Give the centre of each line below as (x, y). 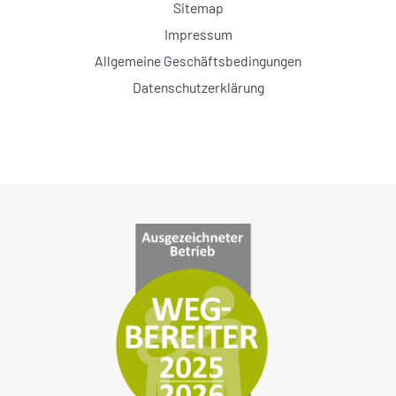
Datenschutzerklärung (198, 87)
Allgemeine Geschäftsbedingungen (198, 60)
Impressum (198, 34)
